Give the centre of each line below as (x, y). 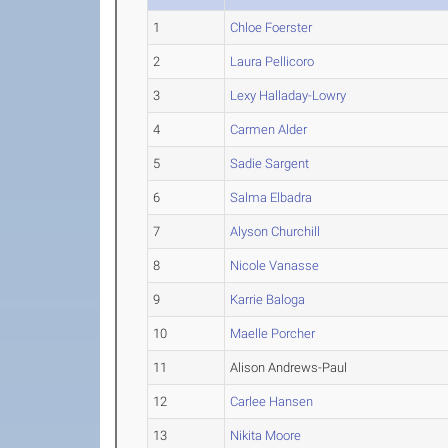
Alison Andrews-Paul (289, 367)
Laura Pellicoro (272, 61)
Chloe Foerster (271, 27)
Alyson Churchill (275, 231)
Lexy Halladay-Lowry (288, 95)
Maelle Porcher (273, 333)
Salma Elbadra (271, 197)
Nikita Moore (266, 435)
